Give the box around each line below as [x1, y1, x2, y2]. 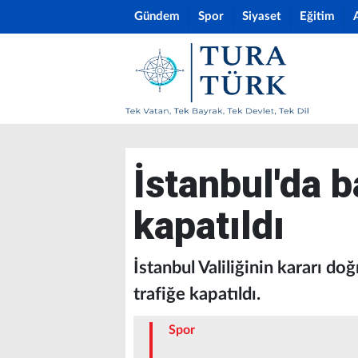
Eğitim [300, 10, 335, 22]
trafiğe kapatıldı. [133, 285, 261, 303]
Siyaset [242, 10, 281, 22]
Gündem [134, 10, 180, 22]
